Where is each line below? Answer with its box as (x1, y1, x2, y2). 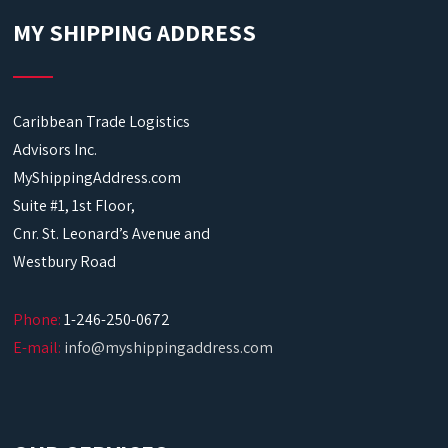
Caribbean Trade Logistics (13, 111, 191, 132)
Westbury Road (13, 251, 117, 272)
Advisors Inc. (13, 139, 98, 160)
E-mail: (13, 337, 62, 358)
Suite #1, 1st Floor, (13, 195, 136, 216)
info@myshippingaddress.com (64, 337, 274, 358)
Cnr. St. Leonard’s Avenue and (13, 223, 211, 244)
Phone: (13, 309, 62, 330)
